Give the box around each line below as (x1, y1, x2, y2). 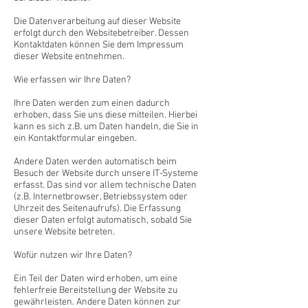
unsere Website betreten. (14, 226, 115, 238)
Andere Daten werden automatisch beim (14, 156, 177, 168)
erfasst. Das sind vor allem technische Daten (14, 179, 197, 191)
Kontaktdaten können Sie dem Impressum (14, 39, 184, 51)
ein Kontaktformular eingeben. (14, 133, 137, 144)
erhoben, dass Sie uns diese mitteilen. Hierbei (14, 109, 197, 121)
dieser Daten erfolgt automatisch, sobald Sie (14, 214, 192, 226)
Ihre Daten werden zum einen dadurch (14, 98, 170, 109)
